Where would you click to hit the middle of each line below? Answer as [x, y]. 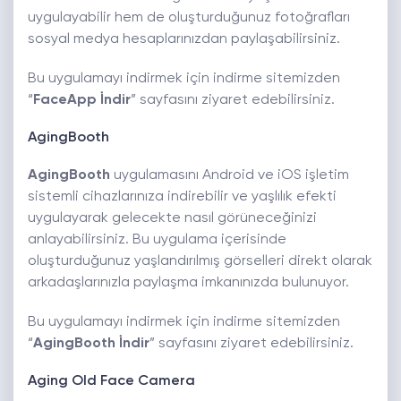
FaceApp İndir [82, 101]
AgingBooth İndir [91, 344]
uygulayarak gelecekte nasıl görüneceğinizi [172, 219]
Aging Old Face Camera [111, 382]
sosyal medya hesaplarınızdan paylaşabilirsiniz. [184, 40]
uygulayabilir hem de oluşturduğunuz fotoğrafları [189, 18]
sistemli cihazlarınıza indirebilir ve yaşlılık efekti [182, 197]
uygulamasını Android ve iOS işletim [230, 176]
